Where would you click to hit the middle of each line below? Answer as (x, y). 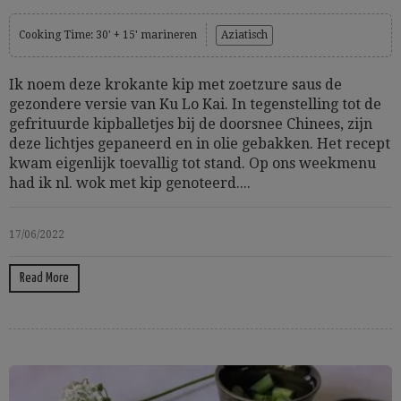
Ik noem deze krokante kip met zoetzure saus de (175, 85)
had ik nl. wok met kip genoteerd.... (130, 183)
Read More (44, 278)
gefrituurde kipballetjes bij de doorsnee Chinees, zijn (191, 124)
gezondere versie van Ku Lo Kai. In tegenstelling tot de (195, 104)
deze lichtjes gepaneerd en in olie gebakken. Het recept (200, 144)
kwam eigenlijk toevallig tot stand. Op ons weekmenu (192, 163)
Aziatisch (244, 35)
